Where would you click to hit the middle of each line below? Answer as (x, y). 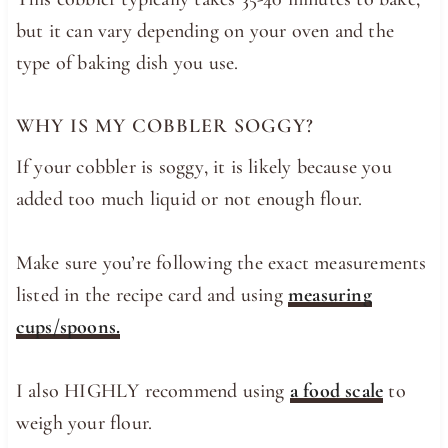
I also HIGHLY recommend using (152, 390)
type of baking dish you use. (127, 62)
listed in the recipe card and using (152, 294)
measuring (330, 294)
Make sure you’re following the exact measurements (221, 262)
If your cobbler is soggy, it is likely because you (203, 166)
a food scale (336, 390)
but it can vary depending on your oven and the (205, 30)
